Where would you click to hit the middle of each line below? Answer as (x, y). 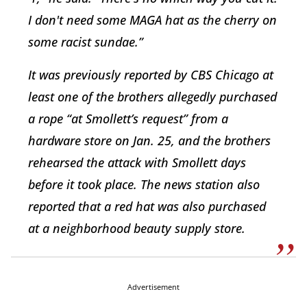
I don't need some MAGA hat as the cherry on (152, 20)
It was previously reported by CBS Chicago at (151, 75)
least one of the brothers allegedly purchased (152, 97)
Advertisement (153, 287)
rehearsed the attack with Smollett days (137, 163)
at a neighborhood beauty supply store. (137, 229)
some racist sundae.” (86, 42)
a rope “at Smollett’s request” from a (128, 119)
